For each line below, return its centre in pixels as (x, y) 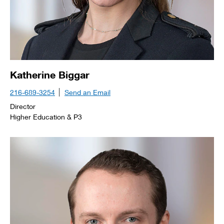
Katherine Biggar (50, 74)
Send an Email (87, 92)
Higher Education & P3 (46, 117)
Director (23, 106)
